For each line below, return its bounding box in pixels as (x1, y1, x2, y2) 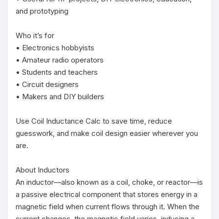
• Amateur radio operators (16, 55, 104, 65)
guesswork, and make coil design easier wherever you (16, 129, 198, 138)
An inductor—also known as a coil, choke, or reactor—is (16, 177, 203, 187)
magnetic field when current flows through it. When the (16, 202, 199, 211)
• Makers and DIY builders (16, 92, 104, 101)
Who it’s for (16, 31, 54, 40)
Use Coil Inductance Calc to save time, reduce (16, 116, 172, 126)
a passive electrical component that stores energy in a (16, 190, 197, 199)
